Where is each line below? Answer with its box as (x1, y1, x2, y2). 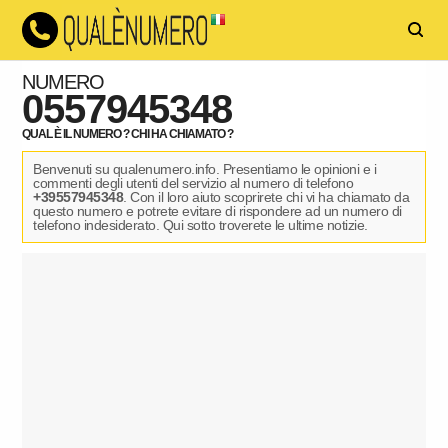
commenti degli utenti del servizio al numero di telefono (33, 175, 354, 191)
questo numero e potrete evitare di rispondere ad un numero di (33, 203, 402, 219)
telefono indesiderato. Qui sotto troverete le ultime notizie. (33, 217, 368, 233)
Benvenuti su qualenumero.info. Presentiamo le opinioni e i (33, 161, 377, 177)
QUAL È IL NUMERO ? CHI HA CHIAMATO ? (22, 127, 234, 141)
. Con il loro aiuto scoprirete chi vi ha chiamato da (123, 189, 410, 205)
